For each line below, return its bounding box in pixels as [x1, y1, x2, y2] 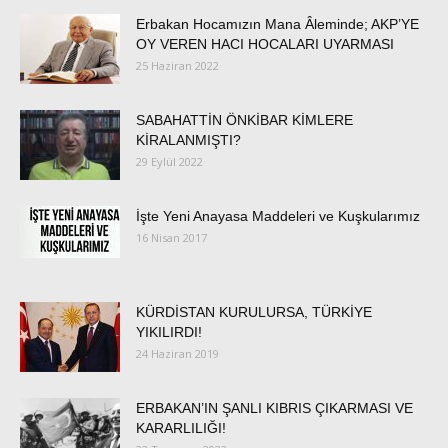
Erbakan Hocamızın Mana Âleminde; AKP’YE [136, 16, 419, 32]
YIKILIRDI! [136, 324, 202, 340]
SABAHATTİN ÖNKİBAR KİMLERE [136, 112, 353, 128]
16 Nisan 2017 [136, 230, 207, 245]
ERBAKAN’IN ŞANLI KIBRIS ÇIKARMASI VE [136, 400, 413, 416]
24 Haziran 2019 [136, 346, 219, 361]
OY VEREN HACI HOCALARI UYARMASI [136, 36, 394, 52]
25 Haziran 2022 [136, 58, 219, 73]
